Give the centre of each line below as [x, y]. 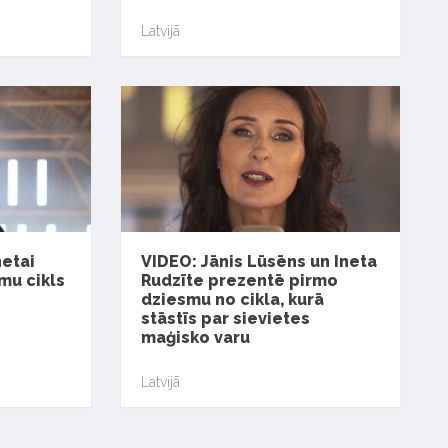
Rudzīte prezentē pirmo [240, 281]
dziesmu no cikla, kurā [233, 300]
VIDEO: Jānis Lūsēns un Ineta [259, 262]
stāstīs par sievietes [226, 319]
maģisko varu [196, 338]
